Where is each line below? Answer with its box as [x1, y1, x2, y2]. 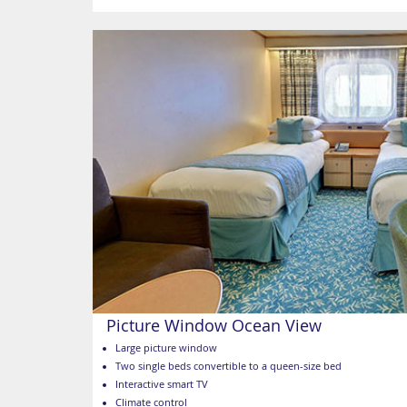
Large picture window [115, 341, 217, 354]
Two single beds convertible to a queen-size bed [115, 359, 342, 372]
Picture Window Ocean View [106, 313, 322, 336]
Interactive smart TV [115, 377, 208, 391]
